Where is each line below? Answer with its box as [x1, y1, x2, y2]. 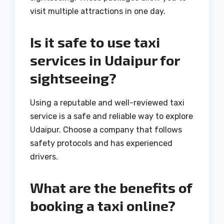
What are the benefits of [30, 179, 192, 196]
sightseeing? [30, 69, 116, 87]
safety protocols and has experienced [30, 138, 172, 148]
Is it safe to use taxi [30, 33, 160, 51]
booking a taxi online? [30, 197, 175, 214]
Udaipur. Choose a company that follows [30, 125, 182, 135]
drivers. [30, 152, 58, 162]
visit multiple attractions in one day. [30, 6, 165, 16]
